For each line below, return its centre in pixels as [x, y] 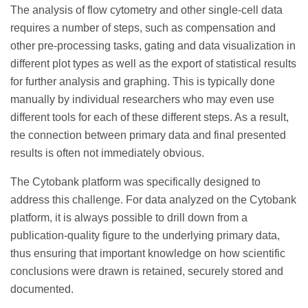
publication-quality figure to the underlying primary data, [145, 235]
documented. [42, 289]
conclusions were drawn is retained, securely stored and [147, 271]
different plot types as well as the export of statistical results [153, 63]
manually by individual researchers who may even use [142, 99]
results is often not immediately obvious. [107, 153]
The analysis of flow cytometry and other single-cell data [146, 10]
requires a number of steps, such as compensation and [143, 27]
